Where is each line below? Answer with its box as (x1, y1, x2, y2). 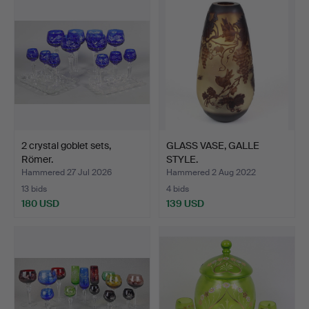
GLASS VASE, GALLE (166, 139, 259, 152)
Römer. (21, 152, 53, 166)
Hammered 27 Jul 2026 (21, 166, 112, 178)
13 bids (21, 183, 47, 195)
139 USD (166, 197, 204, 210)
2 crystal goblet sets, (21, 139, 111, 152)
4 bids (166, 183, 189, 195)
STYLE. (166, 152, 198, 166)
